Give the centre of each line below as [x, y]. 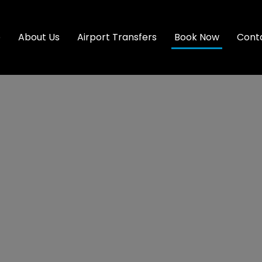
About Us [39, 37]
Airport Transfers [117, 37]
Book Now [196, 37]
